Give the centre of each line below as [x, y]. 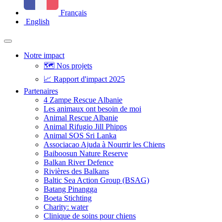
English [37, 21]
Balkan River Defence [79, 162]
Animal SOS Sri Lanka [80, 135]
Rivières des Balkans [76, 171]
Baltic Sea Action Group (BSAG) [96, 180]
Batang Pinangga [70, 189]
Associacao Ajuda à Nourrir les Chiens [104, 144]
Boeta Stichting [68, 198]
